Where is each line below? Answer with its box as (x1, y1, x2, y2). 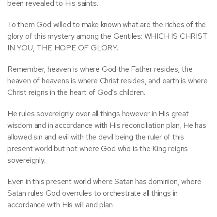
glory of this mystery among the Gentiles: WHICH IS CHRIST (7, 31, 208, 41)
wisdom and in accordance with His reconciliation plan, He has (7, 120, 206, 130)
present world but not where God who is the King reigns (7, 143, 188, 154)
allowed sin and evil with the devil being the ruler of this (7, 132, 185, 142)
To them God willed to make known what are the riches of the (7, 19, 206, 30)
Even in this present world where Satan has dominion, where (7, 176, 201, 186)
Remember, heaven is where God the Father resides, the (7, 64, 193, 74)
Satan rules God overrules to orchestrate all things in (7, 188, 178, 198)
